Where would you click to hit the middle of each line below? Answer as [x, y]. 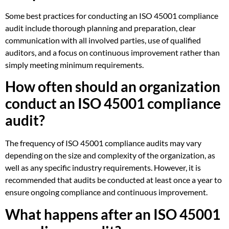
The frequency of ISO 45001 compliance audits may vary [103, 143]
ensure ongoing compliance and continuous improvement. [106, 192]
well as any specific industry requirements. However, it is [103, 168]
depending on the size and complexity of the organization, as [110, 155]
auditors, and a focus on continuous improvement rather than [112, 53]
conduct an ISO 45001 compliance [113, 104]
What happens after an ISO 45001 [113, 214]
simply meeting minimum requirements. [74, 65]
